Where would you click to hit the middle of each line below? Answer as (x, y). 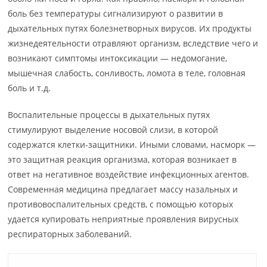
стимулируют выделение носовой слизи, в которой (113, 130)
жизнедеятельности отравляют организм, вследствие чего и (133, 43)
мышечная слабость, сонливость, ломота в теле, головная (127, 73)
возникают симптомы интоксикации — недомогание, (118, 58)
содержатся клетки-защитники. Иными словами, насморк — (132, 145)
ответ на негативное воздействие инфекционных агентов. (129, 174)
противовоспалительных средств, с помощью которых (121, 204)
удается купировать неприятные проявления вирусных (123, 219)
